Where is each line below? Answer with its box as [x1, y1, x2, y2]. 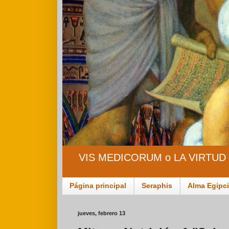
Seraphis [142, 181, 172, 190]
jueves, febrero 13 [78, 210, 125, 216]
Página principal [70, 181, 126, 190]
